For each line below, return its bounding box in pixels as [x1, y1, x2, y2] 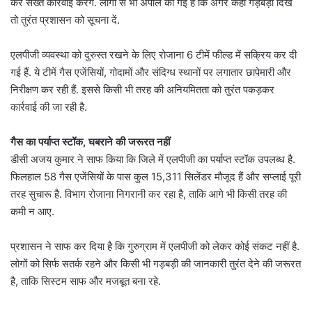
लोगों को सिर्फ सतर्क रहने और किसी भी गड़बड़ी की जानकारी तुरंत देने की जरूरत [10, 256, 301, 270]
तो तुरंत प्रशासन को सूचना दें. [10, 13, 120, 26]
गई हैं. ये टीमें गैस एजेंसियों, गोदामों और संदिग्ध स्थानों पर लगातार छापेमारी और [10, 65, 291, 79]
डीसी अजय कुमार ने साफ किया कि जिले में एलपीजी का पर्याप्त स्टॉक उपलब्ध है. [10, 152, 295, 166]
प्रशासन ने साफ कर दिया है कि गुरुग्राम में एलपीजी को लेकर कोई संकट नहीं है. [10, 239, 299, 253]
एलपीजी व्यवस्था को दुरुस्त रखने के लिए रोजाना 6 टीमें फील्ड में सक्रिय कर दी [10, 47, 297, 61]
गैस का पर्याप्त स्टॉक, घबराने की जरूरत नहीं [10, 134, 170, 148]
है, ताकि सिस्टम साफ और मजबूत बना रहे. [10, 274, 161, 288]
